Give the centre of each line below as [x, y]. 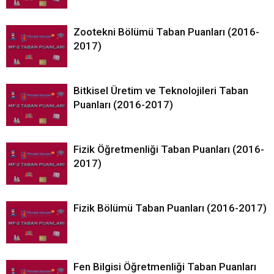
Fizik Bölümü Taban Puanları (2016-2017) [170, 208]
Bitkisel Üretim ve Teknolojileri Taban [161, 91]
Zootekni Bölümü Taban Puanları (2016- [166, 32]
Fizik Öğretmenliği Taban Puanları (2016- [169, 149]
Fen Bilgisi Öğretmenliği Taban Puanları [165, 267]
